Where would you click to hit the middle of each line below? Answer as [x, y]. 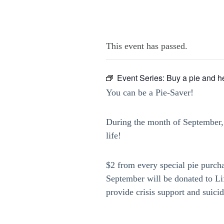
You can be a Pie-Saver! [150, 92]
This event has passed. [147, 46]
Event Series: [142, 78]
